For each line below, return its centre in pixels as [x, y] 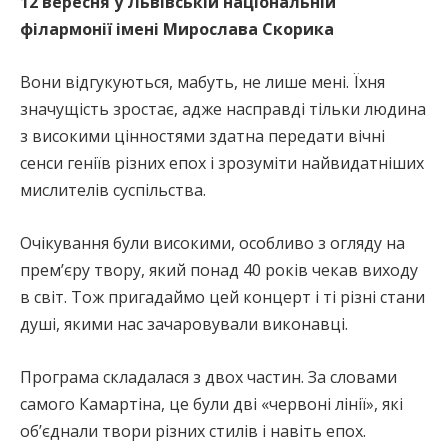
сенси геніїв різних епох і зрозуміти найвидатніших [222, 162]
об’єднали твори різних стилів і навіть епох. [193, 430]
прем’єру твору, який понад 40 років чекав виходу [219, 269]
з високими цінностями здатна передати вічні [202, 135]
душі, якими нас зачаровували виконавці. [184, 323]
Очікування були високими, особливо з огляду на [212, 242]
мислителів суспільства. [113, 189]
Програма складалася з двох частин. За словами [208, 376]
